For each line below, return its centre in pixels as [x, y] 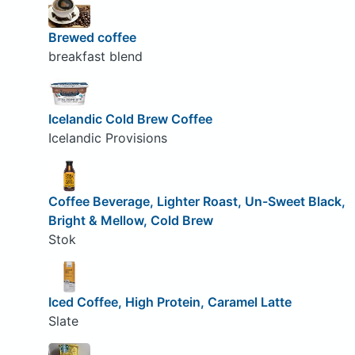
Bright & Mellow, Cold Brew [130, 220]
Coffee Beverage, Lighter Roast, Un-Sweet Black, [197, 201]
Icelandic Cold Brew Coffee [130, 119]
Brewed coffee [92, 37]
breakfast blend [95, 56]
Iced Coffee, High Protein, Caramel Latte [170, 302]
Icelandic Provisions [107, 138]
